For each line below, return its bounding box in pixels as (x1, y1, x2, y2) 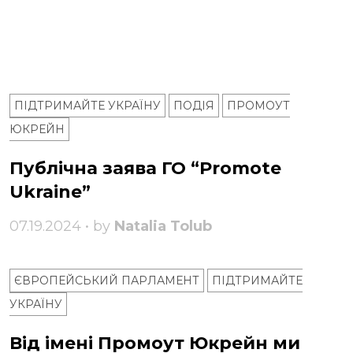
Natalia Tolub (114, 217, 212, 236)
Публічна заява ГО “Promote (9, 158, 281, 180)
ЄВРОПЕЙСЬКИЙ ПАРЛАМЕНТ (14, 273, 199, 288)
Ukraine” (9, 181, 91, 203)
